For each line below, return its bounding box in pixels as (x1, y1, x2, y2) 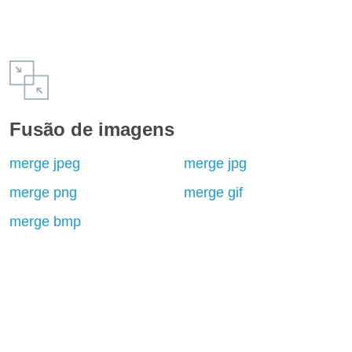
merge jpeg (9, 156, 81, 171)
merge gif (183, 185, 243, 200)
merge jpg (183, 156, 247, 171)
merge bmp (9, 214, 82, 229)
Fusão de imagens (9, 119, 175, 140)
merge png (9, 185, 78, 200)
